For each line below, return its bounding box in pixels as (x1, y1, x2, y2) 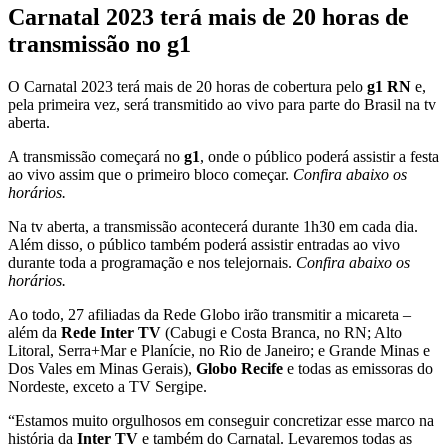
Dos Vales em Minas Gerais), (8, 359, 196, 377)
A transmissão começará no (8, 147, 184, 165)
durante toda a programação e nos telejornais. (8, 253, 296, 271)
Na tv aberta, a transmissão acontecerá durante (8, 217, 303, 235)
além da (8, 323, 61, 341)
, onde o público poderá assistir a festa (200, 147, 439, 165)
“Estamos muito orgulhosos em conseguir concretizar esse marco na (8, 411, 434, 429)
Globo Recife (196, 359, 283, 377)
